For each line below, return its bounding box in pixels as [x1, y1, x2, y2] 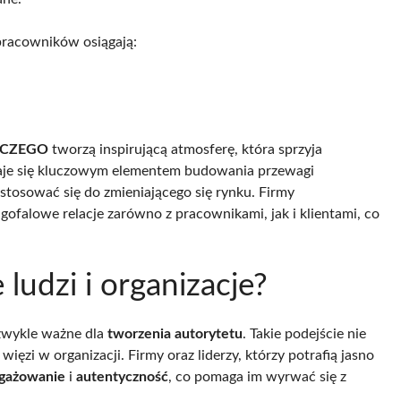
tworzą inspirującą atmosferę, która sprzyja [48, 141, 322, 157]
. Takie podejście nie [243, 326, 366, 341]
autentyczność [76, 369, 168, 384]
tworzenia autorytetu [107, 326, 243, 341]
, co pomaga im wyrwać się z [168, 369, 346, 384]
